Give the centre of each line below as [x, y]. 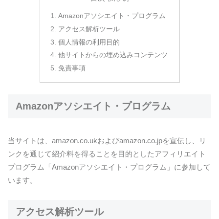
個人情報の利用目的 [89, 42]
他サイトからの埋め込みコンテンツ [113, 55]
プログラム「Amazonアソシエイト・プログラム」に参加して [109, 167]
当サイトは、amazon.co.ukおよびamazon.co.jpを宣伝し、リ [107, 141]
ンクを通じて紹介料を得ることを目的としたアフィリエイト [107, 154]
